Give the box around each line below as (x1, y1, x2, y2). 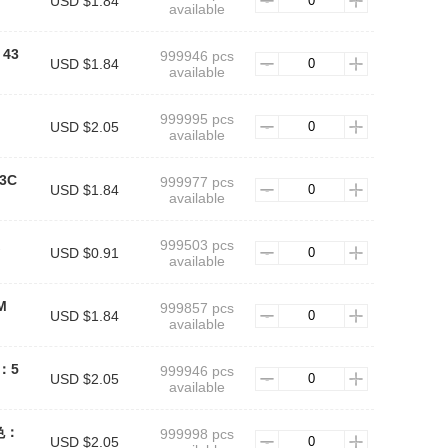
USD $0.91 (49, 245, 119, 261)
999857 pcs (159, 300, 234, 316)
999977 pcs (159, 174, 234, 190)
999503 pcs (159, 237, 234, 253)
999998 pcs (159, 426, 234, 442)
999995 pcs (159, 111, 234, 127)
